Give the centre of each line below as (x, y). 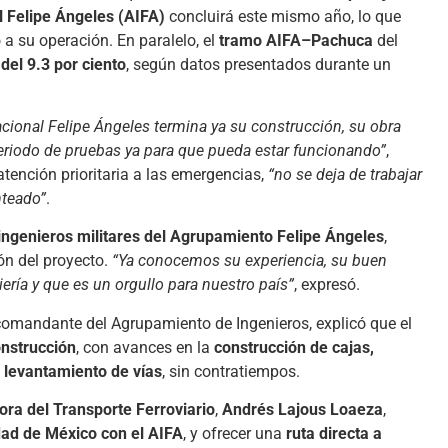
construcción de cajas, (294, 347)
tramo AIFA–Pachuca (296, 40)
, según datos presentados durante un (258, 64)
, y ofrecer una (234, 434)
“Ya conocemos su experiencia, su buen (249, 261)
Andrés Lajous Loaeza (302, 410)
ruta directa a (334, 434)
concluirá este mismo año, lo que (283, 16)
